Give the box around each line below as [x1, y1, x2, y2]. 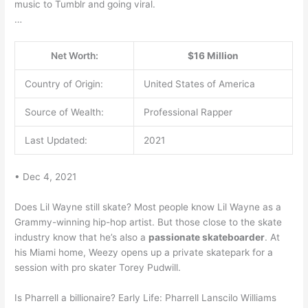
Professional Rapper [143, 107, 232, 118]
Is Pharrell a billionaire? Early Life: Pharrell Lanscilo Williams [14, 291, 277, 303]
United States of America [143, 78, 255, 90]
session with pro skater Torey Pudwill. [14, 261, 181, 273]
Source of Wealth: [24, 107, 104, 118]
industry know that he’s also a [14, 231, 149, 243]
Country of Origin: [24, 78, 103, 90]
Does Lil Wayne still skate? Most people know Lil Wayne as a [14, 201, 282, 212]
